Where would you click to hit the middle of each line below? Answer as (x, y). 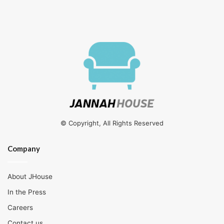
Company (24, 149)
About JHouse (30, 177)
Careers (20, 208)
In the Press (27, 192)
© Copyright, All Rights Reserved (112, 123)
